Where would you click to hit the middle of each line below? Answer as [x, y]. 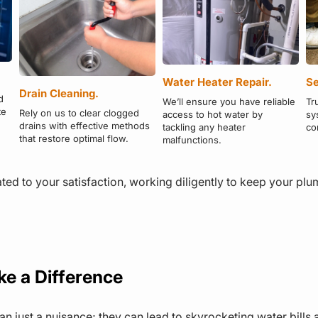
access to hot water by [212, 114]
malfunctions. [192, 139]
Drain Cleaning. [59, 93]
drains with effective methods [85, 125]
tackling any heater [204, 127]
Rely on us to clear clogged [79, 113]
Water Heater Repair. [217, 82]
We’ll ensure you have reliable [229, 101]
